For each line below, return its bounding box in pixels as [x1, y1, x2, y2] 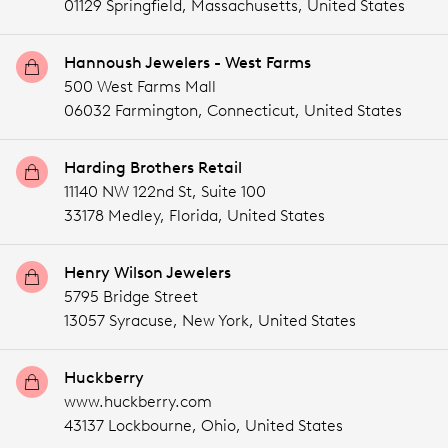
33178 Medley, [64, 206, 169, 225]
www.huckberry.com [64, 392, 212, 411]
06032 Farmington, [64, 101, 207, 120]
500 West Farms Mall [64, 77, 216, 96]
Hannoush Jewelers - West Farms [64, 53, 311, 72]
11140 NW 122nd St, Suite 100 [64, 182, 266, 201]
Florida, [169, 206, 223, 225]
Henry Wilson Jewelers [64, 263, 231, 282]
